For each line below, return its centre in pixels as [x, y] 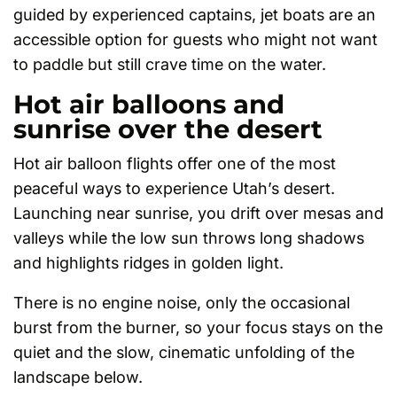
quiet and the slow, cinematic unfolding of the [184, 353]
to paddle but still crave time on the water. [170, 65]
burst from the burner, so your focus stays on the [198, 328]
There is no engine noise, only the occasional [182, 303]
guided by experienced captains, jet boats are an [195, 15]
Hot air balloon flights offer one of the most [175, 164]
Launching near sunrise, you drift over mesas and [198, 214]
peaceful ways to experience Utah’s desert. [174, 189]
